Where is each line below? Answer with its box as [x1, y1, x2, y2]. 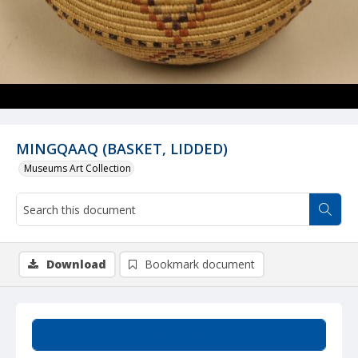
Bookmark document [145, 257, 255, 272]
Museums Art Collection [24, 161, 131, 175]
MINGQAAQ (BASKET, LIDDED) [16, 139, 228, 158]
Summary [154, 328, 204, 341]
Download [46, 257, 106, 272]
